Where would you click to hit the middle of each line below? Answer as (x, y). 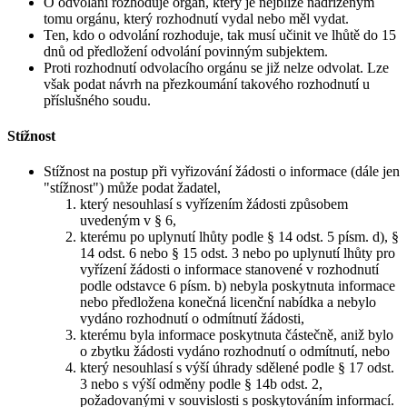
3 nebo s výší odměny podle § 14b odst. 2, (201, 384)
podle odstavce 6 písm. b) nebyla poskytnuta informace (238, 286)
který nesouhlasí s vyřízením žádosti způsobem (214, 204)
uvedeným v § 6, (128, 221)
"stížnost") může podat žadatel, (132, 188)
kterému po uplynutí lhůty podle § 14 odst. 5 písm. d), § (239, 237)
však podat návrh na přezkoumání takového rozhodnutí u (207, 84)
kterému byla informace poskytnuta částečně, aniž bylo (237, 335)
